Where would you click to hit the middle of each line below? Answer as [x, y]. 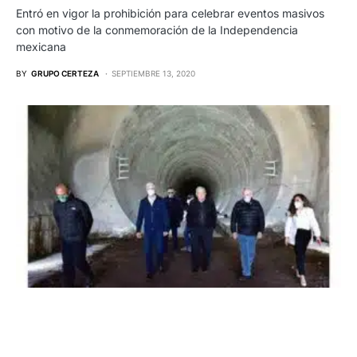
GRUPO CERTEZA [65, 74]
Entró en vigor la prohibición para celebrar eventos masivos [170, 14]
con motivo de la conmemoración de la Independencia [157, 30]
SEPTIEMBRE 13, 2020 [153, 74]
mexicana [41, 47]
